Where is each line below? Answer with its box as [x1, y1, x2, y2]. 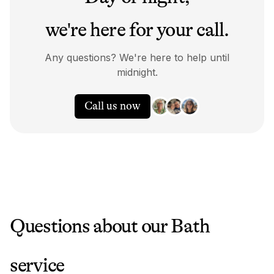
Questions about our [10, 214, 171, 237]
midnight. [116, 65, 158, 78]
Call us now [84, 99, 141, 112]
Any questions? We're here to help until [45, 51, 229, 64]
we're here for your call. [45, 18, 229, 41]
